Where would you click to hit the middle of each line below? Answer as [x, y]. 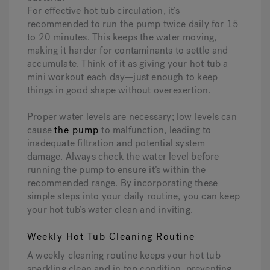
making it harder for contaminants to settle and [128, 50]
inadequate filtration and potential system [116, 143]
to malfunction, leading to [156, 130]
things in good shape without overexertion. [119, 90]
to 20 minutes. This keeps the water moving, [122, 37]
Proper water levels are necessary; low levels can [132, 117]
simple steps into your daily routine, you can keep [134, 196]
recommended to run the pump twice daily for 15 [133, 24]
